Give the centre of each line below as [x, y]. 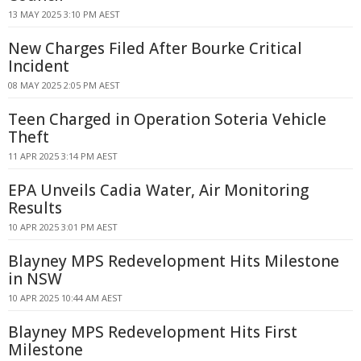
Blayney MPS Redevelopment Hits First [153, 332]
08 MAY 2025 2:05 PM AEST [64, 85]
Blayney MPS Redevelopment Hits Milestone [174, 261]
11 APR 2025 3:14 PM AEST [63, 156]
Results [35, 208]
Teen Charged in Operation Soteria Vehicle [167, 119]
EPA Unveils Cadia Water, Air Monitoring [158, 190]
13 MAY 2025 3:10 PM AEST [64, 14]
